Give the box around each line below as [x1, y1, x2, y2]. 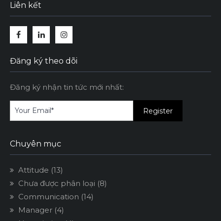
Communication [18, 192, 79, 202]
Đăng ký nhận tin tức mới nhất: [10, 82, 124, 92]
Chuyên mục [10, 139, 61, 149]
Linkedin [40, 43, 73, 53]
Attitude [18, 165, 49, 175]
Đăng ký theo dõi [10, 56, 77, 66]
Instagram [63, 43, 102, 53]
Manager [18, 205, 52, 215]
